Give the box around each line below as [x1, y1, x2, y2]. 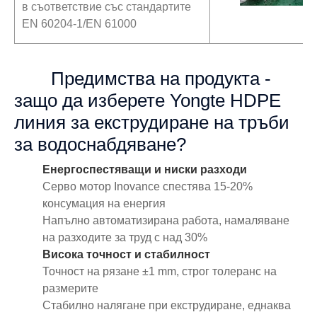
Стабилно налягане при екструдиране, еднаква [42, 299, 291, 311]
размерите [42, 282, 98, 294]
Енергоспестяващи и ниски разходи [42, 163, 247, 175]
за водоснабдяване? [14, 133, 186, 155]
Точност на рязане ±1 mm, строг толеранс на [42, 265, 277, 277]
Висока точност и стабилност [42, 248, 210, 260]
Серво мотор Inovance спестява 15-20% [42, 180, 253, 192]
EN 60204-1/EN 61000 [22, 17, 137, 30]
